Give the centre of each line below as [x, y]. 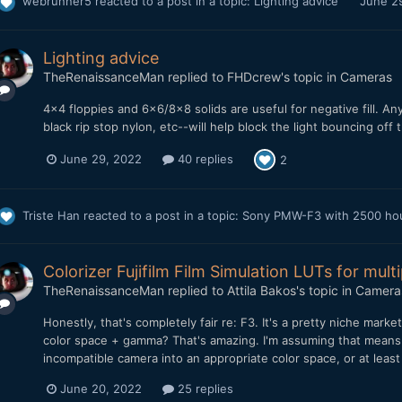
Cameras [366, 76]
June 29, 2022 [100, 159]
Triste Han [51, 215]
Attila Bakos [261, 291]
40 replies [203, 159]
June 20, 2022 [100, 389]
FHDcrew [253, 76]
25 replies [203, 389]
